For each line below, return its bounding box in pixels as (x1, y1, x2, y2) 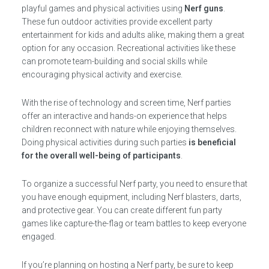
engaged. (21, 232, 56, 241)
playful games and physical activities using (21, 4, 184, 13)
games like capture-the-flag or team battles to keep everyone (21, 219, 246, 228)
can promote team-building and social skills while (21, 56, 207, 66)
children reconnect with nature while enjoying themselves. (21, 124, 237, 134)
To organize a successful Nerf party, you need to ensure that (21, 179, 247, 189)
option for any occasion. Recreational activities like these (21, 43, 235, 53)
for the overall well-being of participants (21, 151, 181, 160)
